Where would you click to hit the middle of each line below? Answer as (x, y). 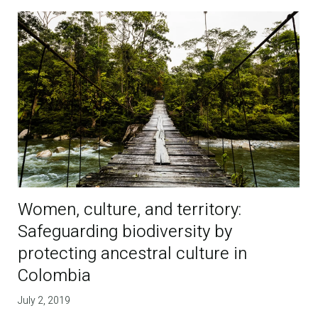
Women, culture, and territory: (130, 209)
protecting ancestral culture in (133, 253)
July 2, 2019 (44, 300)
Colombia (55, 275)
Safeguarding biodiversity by (125, 231)
